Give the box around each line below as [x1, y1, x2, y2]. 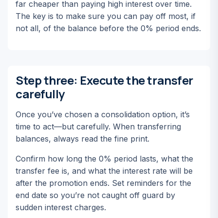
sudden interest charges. [16, 202, 106, 212]
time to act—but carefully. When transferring [16, 122, 181, 131]
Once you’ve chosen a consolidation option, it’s [16, 109, 190, 119]
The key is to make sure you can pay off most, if [16, 11, 196, 21]
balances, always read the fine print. [16, 134, 149, 144]
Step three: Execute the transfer [16, 72, 193, 88]
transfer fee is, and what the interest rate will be [16, 166, 193, 176]
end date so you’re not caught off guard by [16, 190, 175, 200]
